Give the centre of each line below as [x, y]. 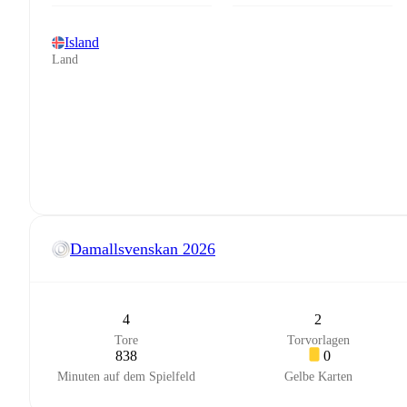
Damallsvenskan [124, 248]
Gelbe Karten [318, 377]
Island [82, 42]
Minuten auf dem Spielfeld [126, 377]
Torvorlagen [318, 340]
